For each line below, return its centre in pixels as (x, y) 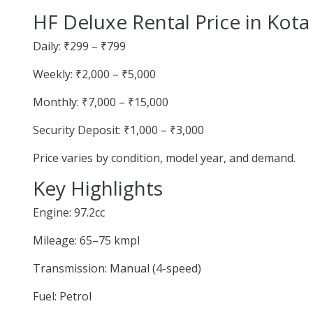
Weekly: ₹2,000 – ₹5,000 (94, 74)
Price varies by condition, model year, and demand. (164, 158)
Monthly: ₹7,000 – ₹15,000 (101, 102)
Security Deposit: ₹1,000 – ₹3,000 (118, 130)
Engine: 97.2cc (69, 212)
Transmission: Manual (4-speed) (117, 268)
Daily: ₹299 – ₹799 (79, 46)
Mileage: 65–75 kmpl (86, 240)
